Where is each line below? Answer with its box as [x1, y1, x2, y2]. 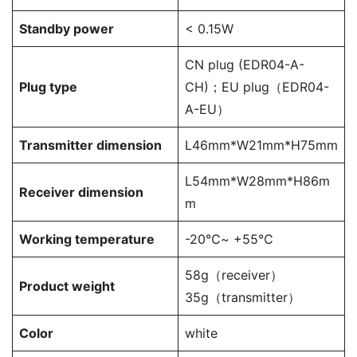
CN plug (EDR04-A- [185, 57, 304, 73]
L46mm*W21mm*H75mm [185, 137, 338, 154]
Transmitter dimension [19, 137, 162, 154]
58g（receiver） [185, 267, 283, 284]
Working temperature [19, 231, 155, 248]
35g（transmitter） [185, 289, 300, 306]
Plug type [19, 79, 77, 96]
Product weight [19, 278, 115, 295]
